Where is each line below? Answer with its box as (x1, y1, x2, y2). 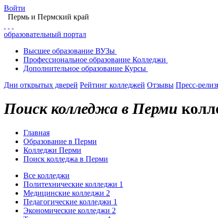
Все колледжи (23, 171, 70, 180)
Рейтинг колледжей (80, 81, 145, 89)
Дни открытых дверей (4, 81, 78, 89)
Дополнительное (23, 64, 79, 73)
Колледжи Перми (23, 145, 81, 154)
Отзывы (147, 81, 174, 89)
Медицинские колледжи (23, 188, 106, 197)
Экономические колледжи (23, 206, 112, 215)
